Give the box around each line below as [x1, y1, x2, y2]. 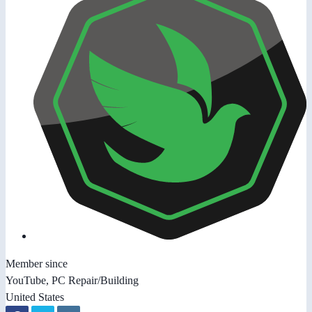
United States [6, 290, 64, 303]
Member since [6, 257, 68, 270]
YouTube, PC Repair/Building [6, 274, 139, 286]
